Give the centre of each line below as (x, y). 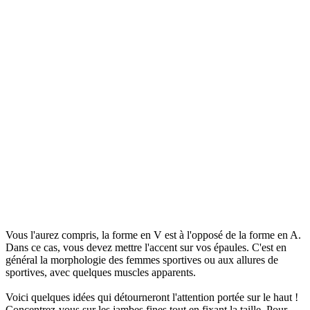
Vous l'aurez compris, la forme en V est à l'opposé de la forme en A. (153, 235)
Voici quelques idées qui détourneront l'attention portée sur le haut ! (152, 297)
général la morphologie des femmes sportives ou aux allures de (142, 259)
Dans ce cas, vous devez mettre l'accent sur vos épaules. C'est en (146, 247)
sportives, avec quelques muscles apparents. (101, 272)
